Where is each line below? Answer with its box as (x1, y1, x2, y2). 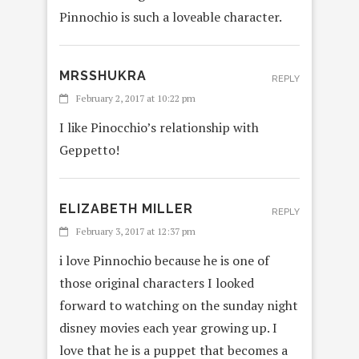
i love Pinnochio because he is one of (59, 252, 269, 270)
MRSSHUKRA (59, 68, 147, 84)
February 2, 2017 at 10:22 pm (76, 92, 196, 105)
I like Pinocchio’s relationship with (59, 119, 259, 137)
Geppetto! (59, 141, 119, 159)
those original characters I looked (59, 274, 254, 292)
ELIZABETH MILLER (59, 201, 193, 217)
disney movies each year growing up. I (59, 319, 277, 337)
